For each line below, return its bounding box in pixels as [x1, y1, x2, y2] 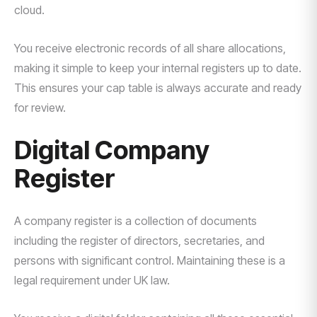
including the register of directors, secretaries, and [14, 234, 265, 248]
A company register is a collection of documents [14, 214, 257, 228]
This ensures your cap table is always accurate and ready [14, 81, 301, 95]
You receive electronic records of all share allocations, [14, 41, 286, 55]
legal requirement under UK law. [14, 273, 170, 287]
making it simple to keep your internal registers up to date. [14, 61, 301, 75]
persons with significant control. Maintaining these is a [14, 253, 285, 267]
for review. [14, 100, 66, 115]
